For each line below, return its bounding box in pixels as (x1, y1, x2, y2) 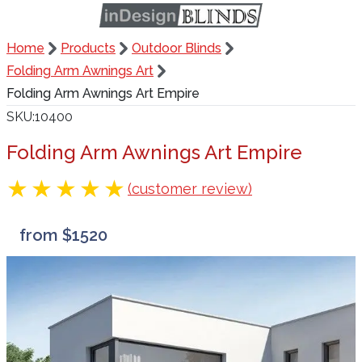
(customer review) (128, 180, 252, 197)
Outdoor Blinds (132, 40, 221, 56)
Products (61, 40, 116, 56)
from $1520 (19, 225, 107, 245)
